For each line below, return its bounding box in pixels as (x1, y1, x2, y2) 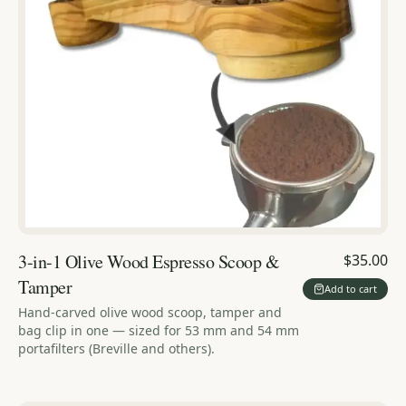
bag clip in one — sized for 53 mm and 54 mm (18, 321, 299, 339)
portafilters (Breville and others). (18, 339, 215, 357)
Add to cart (324, 282, 377, 296)
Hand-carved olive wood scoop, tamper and (18, 303, 282, 321)
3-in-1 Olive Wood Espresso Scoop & (18, 248, 279, 274)
